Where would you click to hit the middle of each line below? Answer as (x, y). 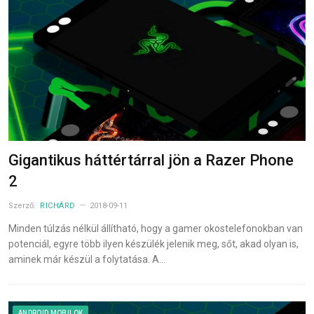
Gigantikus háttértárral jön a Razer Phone (151, 160)
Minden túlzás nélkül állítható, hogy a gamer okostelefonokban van (156, 228)
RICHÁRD (58, 205)
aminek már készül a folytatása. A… (87, 259)
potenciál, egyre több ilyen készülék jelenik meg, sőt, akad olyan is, (153, 244)
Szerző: (23, 205)
